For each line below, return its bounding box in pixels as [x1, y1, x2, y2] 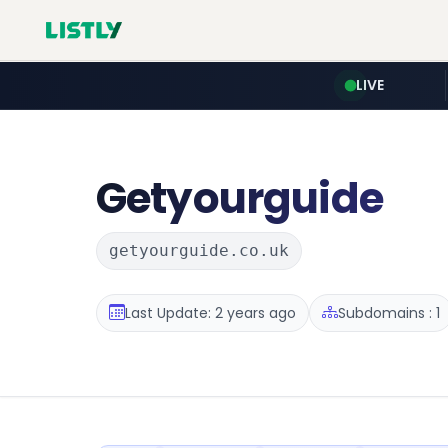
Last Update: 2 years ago [125, 302, 296, 323]
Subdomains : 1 [338, 302, 440, 323]
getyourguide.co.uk [109, 241, 289, 260]
